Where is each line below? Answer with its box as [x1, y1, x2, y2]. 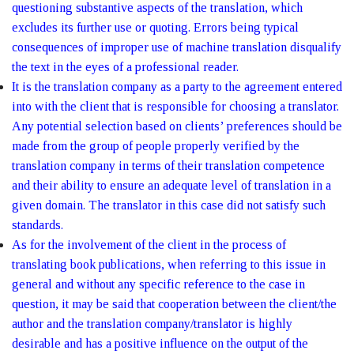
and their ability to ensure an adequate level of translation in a [12, 179, 331, 192]
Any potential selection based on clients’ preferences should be [12, 119, 342, 133]
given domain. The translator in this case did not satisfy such [12, 198, 326, 212]
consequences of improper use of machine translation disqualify [12, 40, 341, 54]
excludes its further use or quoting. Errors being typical [12, 21, 299, 34]
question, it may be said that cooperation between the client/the [12, 297, 337, 311]
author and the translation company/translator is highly [12, 317, 292, 330]
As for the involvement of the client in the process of [12, 238, 286, 251]
